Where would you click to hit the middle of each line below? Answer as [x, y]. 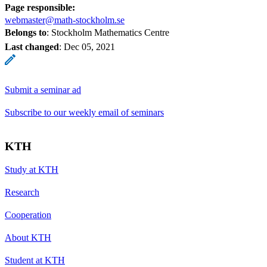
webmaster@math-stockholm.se [65, 20]
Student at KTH [35, 260]
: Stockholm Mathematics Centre [108, 32]
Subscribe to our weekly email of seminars [84, 112]
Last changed [32, 46]
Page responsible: [40, 7]
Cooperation [28, 215]
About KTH [28, 237]
